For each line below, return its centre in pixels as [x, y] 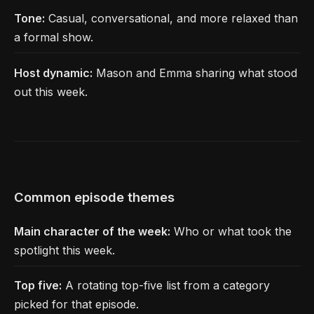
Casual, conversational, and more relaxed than [171, 19]
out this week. [51, 91]
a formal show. [54, 37]
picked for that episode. [76, 305]
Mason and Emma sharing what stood [195, 73]
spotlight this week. [64, 250]
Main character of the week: [92, 231]
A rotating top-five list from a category [166, 286]
